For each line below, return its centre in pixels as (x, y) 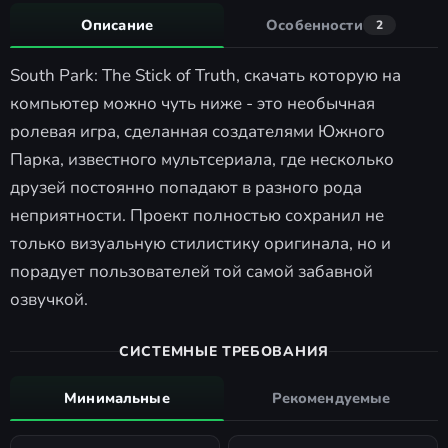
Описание (117, 24)
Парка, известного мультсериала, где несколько (202, 159)
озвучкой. (49, 299)
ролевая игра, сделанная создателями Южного (197, 131)
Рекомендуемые (331, 397)
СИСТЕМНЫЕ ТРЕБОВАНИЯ (224, 351)
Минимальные (117, 397)
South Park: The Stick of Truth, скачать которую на (205, 75)
